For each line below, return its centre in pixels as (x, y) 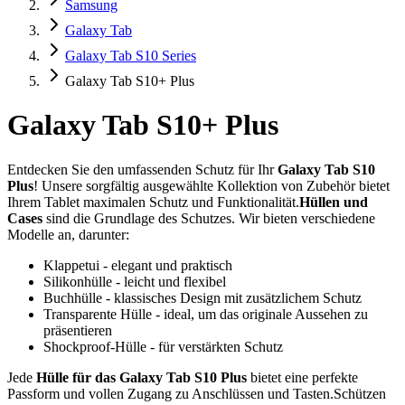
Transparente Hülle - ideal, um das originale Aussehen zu (206, 314)
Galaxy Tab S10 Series (131, 56)
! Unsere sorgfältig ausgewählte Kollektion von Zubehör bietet (212, 185)
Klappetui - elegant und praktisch (138, 265)
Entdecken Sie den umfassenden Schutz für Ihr (142, 169)
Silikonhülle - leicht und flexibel (135, 281)
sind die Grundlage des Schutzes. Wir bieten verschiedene (209, 218)
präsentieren (78, 330)
